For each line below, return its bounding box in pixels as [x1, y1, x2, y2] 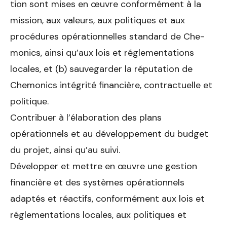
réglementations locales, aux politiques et [10, 208, 186, 221]
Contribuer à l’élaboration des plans [10, 111, 162, 124]
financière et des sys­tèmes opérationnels [10, 176, 184, 188]
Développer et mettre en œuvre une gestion [10, 160, 197, 172]
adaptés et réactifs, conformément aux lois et [10, 192, 205, 205]
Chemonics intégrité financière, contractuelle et [10, 79, 212, 91]
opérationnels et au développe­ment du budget [10, 127, 208, 140]
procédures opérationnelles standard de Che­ [10, 30, 205, 43]
